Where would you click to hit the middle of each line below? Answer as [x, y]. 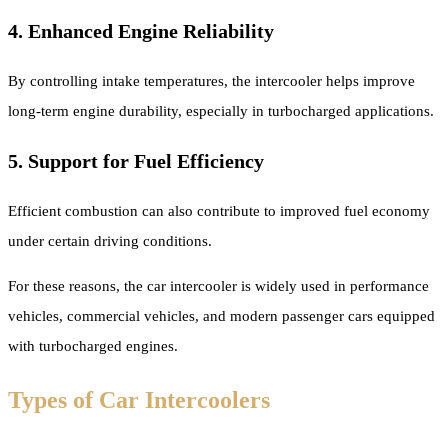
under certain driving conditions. [110, 240]
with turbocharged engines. [93, 345]
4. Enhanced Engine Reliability [141, 30]
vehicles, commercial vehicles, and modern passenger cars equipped [221, 315]
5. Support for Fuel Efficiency [136, 160]
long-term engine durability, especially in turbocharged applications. [221, 110]
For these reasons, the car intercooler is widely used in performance [218, 285]
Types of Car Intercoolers [139, 399]
